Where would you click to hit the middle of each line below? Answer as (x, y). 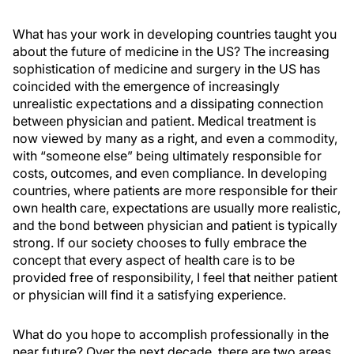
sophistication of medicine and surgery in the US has (166, 69)
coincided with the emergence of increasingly (146, 86)
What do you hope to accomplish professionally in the (171, 334)
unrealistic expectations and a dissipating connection (168, 104)
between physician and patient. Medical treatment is (164, 121)
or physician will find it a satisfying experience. (149, 295)
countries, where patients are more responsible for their (175, 190)
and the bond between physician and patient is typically (175, 225)
